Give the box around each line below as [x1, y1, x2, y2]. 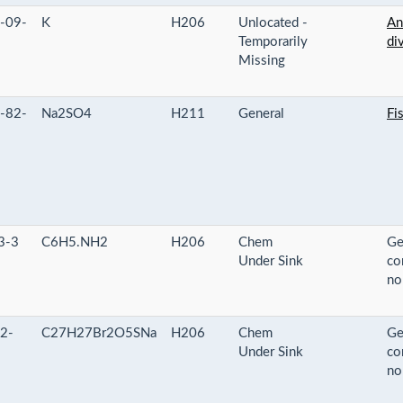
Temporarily [238, 34, 308, 49]
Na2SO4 [41, 106, 92, 121]
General [238, 106, 284, 121]
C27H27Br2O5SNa [41, 326, 157, 340]
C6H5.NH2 [41, 235, 108, 249]
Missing [238, 53, 285, 67]
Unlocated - [238, 15, 308, 30]
